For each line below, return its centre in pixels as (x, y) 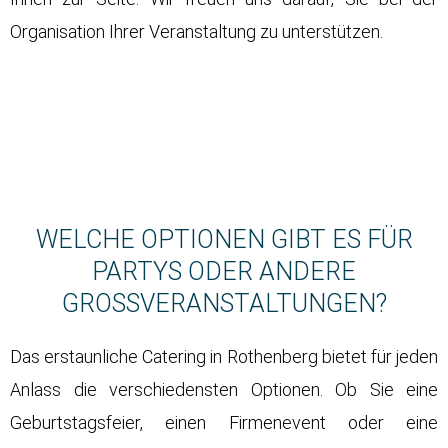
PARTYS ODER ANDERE (224, 272)
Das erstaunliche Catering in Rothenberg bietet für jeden (224, 357)
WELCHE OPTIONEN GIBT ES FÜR (224, 240)
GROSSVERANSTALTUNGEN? (218, 304)
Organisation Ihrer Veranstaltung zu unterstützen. (196, 32)
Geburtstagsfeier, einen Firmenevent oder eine (224, 423)
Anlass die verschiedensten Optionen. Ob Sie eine (224, 390)
